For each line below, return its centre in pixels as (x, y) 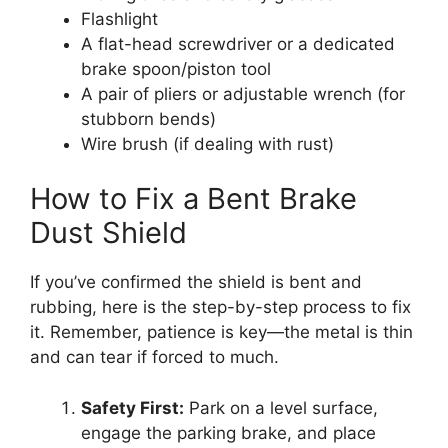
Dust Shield (108, 232)
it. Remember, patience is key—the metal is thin (221, 332)
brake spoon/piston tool (176, 68)
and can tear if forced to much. (154, 357)
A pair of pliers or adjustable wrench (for (243, 93)
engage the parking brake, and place (228, 432)
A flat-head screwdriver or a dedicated (238, 43)
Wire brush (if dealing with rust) (207, 143)
